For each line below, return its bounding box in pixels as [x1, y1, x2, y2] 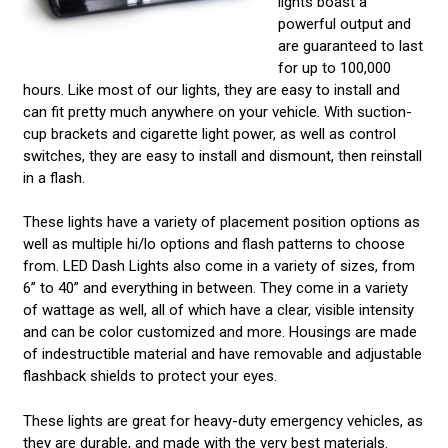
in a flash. [22, 168, 89, 187]
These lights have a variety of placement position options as [22, 213, 420, 232]
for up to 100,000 [277, 58, 391, 77]
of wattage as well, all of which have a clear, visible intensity [22, 301, 414, 320]
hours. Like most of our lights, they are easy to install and [22, 80, 400, 99]
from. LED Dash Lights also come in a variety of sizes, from [22, 257, 415, 276]
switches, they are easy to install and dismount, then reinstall [22, 146, 422, 165]
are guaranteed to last [277, 36, 423, 55]
